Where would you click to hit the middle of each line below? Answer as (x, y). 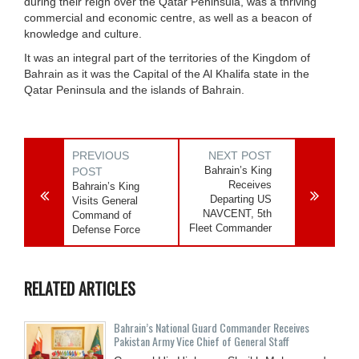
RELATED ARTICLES (80, 288)
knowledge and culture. (83, 33)
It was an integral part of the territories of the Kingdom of (167, 57)
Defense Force (106, 229)
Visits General (105, 200)
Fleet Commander (231, 228)
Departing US (241, 199)
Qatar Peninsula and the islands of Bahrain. (136, 89)
